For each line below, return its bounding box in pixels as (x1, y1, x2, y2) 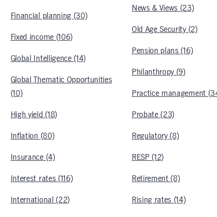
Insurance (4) (10, 154, 55, 161)
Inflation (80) (10, 132, 55, 140)
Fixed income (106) (10, 33, 73, 41)
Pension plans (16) (131, 47, 193, 55)
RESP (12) (131, 154, 164, 161)
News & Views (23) (131, 4, 194, 12)
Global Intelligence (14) (10, 55, 86, 62)
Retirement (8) (131, 175, 180, 183)
